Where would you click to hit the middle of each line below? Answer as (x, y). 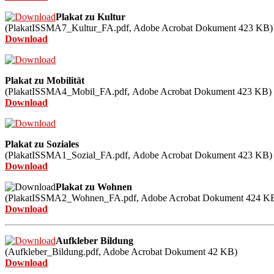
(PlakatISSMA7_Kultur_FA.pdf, (69, 28)
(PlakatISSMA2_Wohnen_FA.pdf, (73, 198)
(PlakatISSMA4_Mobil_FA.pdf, (68, 92)
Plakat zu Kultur (91, 17)
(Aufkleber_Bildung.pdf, (54, 252)
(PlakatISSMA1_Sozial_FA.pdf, (69, 155)
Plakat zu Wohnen (94, 187)
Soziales (63, 144)
